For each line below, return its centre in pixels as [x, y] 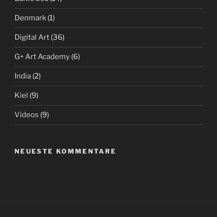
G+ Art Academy [42, 57]
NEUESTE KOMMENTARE [66, 151]
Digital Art [32, 38]
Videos [27, 115]
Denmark [30, 18]
